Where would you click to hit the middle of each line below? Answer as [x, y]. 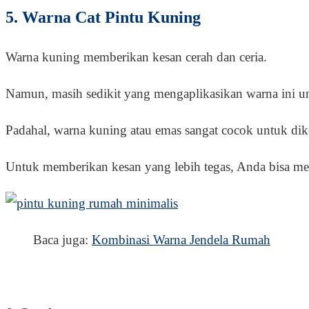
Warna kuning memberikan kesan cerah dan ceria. [136, 57]
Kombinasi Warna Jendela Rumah [181, 239]
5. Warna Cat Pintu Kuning [103, 17]
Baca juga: [62, 239]
